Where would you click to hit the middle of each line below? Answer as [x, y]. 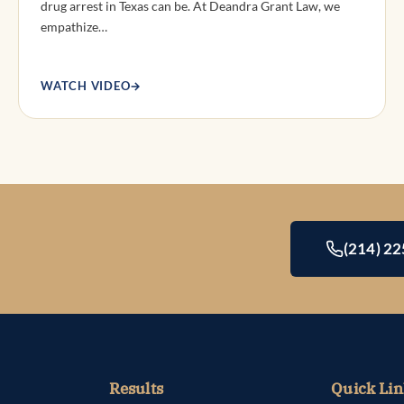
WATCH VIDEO [86, 85]
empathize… [74, 26]
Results [136, 389]
